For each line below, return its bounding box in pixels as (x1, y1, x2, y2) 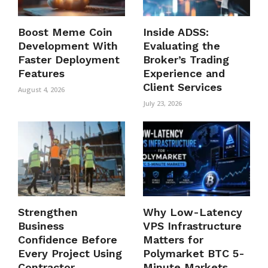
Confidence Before (18, 233, 117, 246)
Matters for (143, 233, 203, 246)
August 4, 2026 (18, 84, 65, 94)
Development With (18, 39, 118, 52)
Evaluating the (143, 39, 220, 52)
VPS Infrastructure (143, 220, 242, 233)
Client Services (143, 80, 222, 93)
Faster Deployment (18, 53, 120, 66)
